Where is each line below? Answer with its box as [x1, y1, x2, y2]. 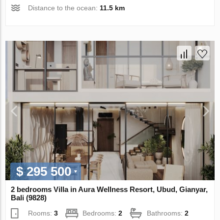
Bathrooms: [147, 209, 185, 218]
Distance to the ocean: [28, 4, 100, 12]
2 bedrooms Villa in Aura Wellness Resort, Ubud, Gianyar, [11, 185, 208, 194]
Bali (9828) [11, 193, 47, 202]
